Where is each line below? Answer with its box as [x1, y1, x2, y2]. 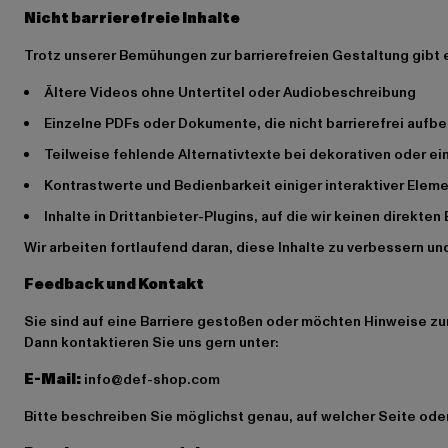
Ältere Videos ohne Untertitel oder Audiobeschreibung [44, 83, 416, 102]
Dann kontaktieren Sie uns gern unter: [24, 333, 279, 352]
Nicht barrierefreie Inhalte [24, 9, 240, 28]
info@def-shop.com [81, 370, 220, 389]
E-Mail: [24, 370, 81, 389]
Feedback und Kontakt [24, 275, 204, 294]
